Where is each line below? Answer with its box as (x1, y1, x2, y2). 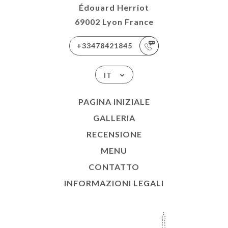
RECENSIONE (86, 129, 142, 139)
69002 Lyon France (74, 17, 154, 27)
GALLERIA (93, 113, 135, 123)
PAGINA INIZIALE (78, 97, 150, 107)
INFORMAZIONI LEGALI (64, 178, 164, 188)
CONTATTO (89, 162, 139, 172)
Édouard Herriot (79, 3, 149, 13)
